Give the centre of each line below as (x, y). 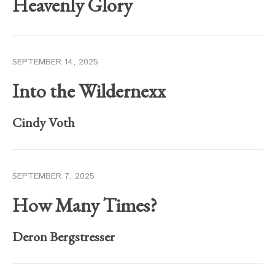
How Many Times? (85, 205)
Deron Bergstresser (64, 237)
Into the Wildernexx (89, 91)
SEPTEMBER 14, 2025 (55, 62)
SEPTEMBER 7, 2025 (53, 176)
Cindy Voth (44, 122)
